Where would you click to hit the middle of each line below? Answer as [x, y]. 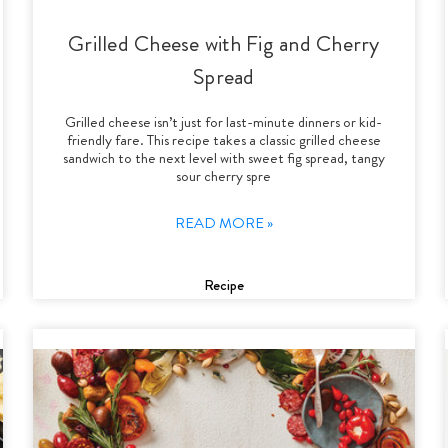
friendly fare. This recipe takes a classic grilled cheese [223, 139]
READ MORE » [223, 222]
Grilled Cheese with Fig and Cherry [224, 43]
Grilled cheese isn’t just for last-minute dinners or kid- [224, 121]
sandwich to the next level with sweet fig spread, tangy [223, 157]
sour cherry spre [224, 175]
